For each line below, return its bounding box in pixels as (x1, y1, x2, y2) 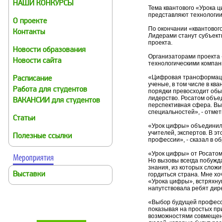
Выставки (13, 171, 45, 178)
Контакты (13, 29, 45, 36)
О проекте (13, 18, 47, 25)
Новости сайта (13, 57, 61, 65)
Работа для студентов (13, 86, 87, 94)
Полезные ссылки (13, 133, 72, 140)
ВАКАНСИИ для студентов (13, 97, 100, 105)
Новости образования (13, 47, 86, 54)
